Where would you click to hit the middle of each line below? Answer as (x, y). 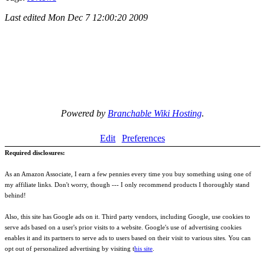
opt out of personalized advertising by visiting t (70, 248)
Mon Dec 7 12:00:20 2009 (98, 17)
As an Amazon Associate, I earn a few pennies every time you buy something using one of (128, 174)
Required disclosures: (35, 152)
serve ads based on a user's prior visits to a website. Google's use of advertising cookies (123, 227)
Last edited (26, 17)
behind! (15, 195)
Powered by (84, 113)
